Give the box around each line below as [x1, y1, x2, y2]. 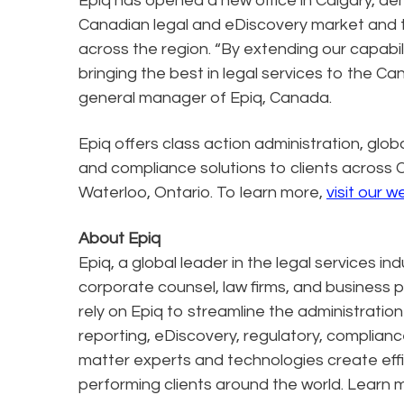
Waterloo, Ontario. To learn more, [78, 183, 326, 201]
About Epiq [78, 229, 161, 247]
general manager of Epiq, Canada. [78, 88, 332, 106]
